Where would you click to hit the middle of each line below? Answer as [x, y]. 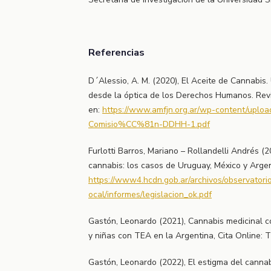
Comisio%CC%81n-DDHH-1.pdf [149, 124]
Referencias [116, 52]
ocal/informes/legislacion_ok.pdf [150, 195]
